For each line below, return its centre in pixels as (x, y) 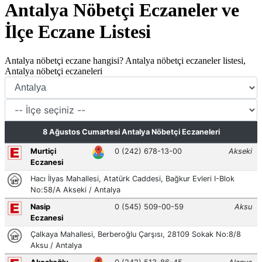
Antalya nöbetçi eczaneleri (54, 71)
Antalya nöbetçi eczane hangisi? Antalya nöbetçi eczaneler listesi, (125, 60)
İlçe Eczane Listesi (78, 32)
